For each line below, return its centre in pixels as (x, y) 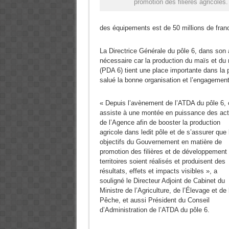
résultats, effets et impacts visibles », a (158, 171)
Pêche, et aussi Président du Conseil (154, 200)
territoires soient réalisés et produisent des (162, 161)
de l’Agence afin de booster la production (160, 122)
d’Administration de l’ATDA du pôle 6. (154, 210)
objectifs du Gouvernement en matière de (161, 142)
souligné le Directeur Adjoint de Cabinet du (162, 181)
